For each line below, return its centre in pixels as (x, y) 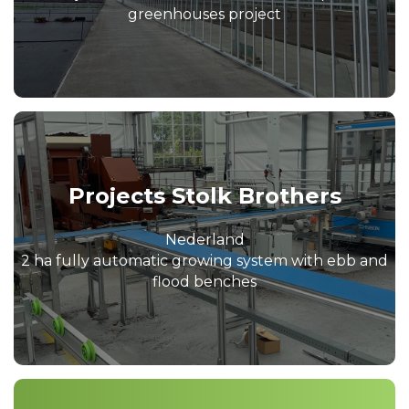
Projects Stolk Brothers (204, 195)
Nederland (204, 239)
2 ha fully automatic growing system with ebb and (204, 260)
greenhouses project (204, 14)
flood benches (204, 281)
